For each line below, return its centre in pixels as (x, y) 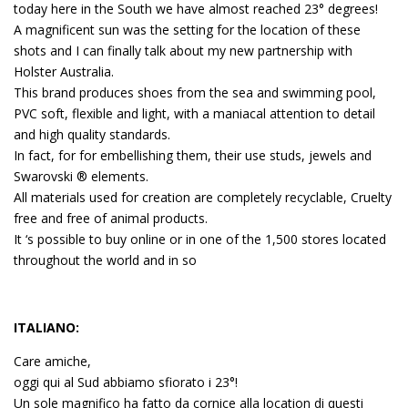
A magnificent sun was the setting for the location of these (187, 30)
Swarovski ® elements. (81, 176)
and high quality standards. (92, 134)
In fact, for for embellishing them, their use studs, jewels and (193, 155)
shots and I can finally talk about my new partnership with (183, 51)
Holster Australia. (64, 71)
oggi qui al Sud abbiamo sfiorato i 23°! (126, 382)
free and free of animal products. (111, 218)
